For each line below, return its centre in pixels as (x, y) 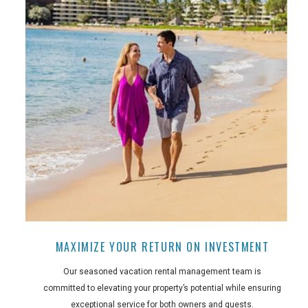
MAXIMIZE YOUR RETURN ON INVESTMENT (162, 247)
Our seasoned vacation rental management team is (162, 272)
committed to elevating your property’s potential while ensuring (162, 288)
